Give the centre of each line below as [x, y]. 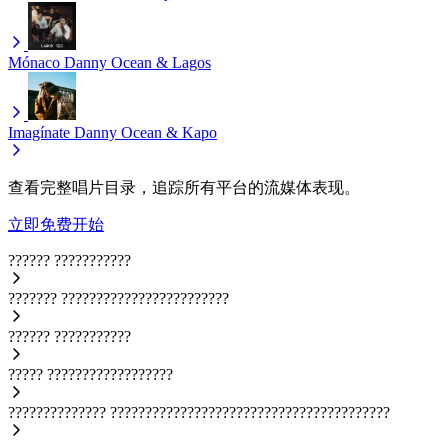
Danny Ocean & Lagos [137, 62]
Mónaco [34, 62]
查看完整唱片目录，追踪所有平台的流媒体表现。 [184, 187]
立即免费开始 [56, 224]
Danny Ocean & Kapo [145, 132]
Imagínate [39, 132]
